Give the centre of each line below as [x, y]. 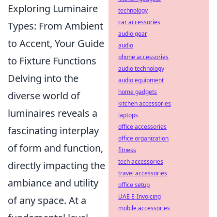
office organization [143, 138]
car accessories [139, 22]
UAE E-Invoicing [139, 196]
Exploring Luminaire [53, 9]
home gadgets [138, 92]
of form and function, [55, 148]
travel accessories [143, 173]
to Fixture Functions [52, 61]
